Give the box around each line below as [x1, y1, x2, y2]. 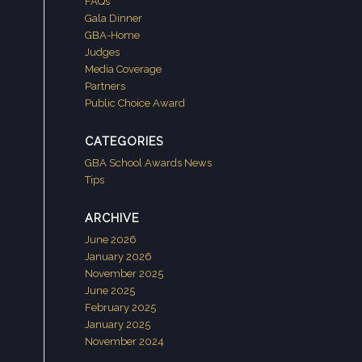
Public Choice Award [85, 97, 186, 109]
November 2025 [85, 267, 164, 280]
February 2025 [85, 301, 157, 314]
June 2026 [85, 234, 137, 246]
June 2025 [85, 284, 136, 297]
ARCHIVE [85, 212, 140, 225]
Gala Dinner [85, 12, 143, 24]
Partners [85, 80, 126, 92]
